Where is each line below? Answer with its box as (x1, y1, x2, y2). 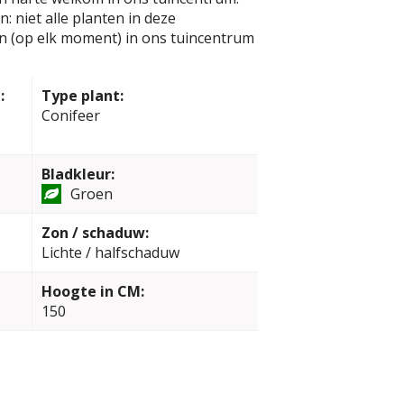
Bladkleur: (41, 164, 115, 184)
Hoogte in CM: (41, 281, 144, 301)
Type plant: (41, 86, 124, 106)
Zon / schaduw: (41, 223, 149, 243)
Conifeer (41, 106, 100, 125)
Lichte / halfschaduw (41, 243, 179, 262)
